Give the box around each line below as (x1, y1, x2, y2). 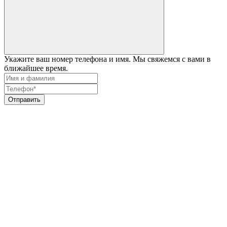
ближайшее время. (4, 63, 68, 72)
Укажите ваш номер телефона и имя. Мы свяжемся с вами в (4, 54, 211, 63)
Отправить (8, 95, 41, 103)
